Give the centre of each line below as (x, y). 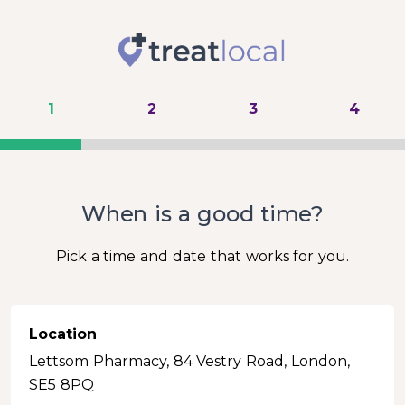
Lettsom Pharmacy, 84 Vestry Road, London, (189, 361)
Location (63, 334)
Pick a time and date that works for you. (202, 256)
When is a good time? (202, 214)
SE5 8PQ (61, 385)
